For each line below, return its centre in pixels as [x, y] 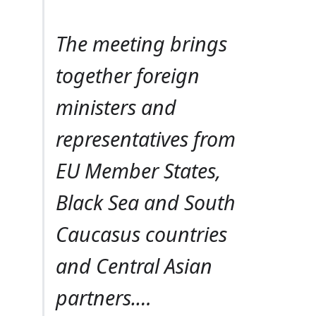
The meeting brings [141, 43]
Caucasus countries [141, 233]
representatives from [146, 138]
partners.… [104, 297]
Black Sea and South [146, 202]
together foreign [128, 75]
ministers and [116, 107]
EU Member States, [138, 170]
